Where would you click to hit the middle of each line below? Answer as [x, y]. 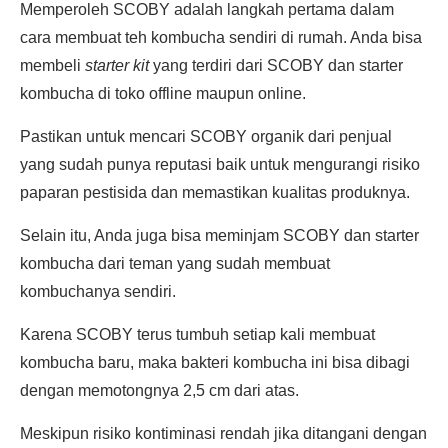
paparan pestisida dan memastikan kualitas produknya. [215, 192]
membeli [52, 65]
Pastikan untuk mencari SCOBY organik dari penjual [206, 136]
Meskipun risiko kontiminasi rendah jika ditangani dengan [223, 433]
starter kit [119, 65]
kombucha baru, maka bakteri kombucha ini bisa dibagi [215, 362]
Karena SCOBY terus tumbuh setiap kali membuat [197, 334]
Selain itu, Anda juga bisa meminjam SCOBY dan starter [219, 235]
